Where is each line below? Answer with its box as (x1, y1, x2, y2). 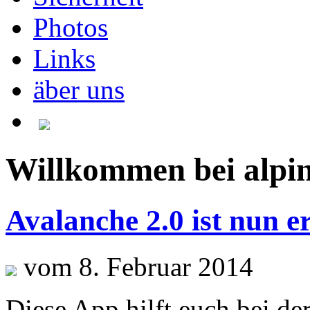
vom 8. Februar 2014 (17, 251, 253, 282)
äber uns (33, 74, 125, 104)
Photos (33, 12, 108, 42)
